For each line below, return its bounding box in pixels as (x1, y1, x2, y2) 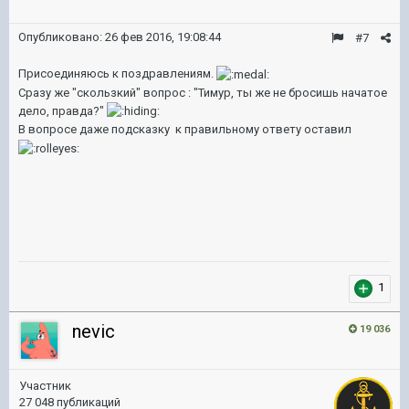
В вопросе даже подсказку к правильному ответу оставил (18, 122, 351, 137)
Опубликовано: (18, 30, 105, 44)
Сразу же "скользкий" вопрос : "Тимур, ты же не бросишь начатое (18, 85, 387, 100)
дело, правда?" (18, 103, 107, 118)
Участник (19, 379, 71, 393)
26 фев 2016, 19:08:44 (105, 30, 221, 44)
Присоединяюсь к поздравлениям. (18, 67, 216, 80)
